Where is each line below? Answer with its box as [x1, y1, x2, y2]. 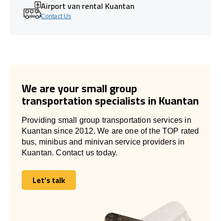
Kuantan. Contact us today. [22, 148, 118, 157]
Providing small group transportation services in [22, 115, 191, 124]
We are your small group [22, 77, 137, 99]
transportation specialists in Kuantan [22, 90, 199, 111]
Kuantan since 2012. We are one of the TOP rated [22, 126, 199, 135]
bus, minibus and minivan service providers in [22, 137, 185, 146]
